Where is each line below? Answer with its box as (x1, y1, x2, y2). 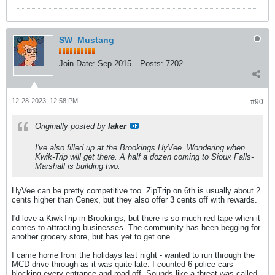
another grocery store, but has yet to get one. (12, 231, 172, 241)
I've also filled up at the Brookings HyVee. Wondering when (35, 142, 245, 152)
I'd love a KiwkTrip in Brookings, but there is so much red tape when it (12, 213, 260, 223)
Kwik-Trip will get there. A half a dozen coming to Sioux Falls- (35, 152, 254, 161)
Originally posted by (35, 121, 108, 131)
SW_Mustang (59, 34, 114, 45)
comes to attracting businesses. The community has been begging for (12, 222, 260, 232)
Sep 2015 (98, 58, 131, 68)
